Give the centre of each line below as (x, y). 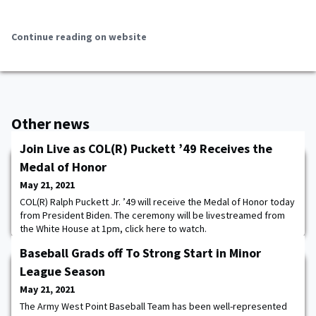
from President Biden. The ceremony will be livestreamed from (152, 215)
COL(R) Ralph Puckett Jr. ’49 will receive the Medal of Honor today (157, 202)
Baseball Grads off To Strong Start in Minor (140, 253)
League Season (62, 271)
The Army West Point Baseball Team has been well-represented (153, 306)
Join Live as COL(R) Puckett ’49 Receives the (146, 148)
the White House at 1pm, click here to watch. (113, 229)
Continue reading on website (79, 37)
